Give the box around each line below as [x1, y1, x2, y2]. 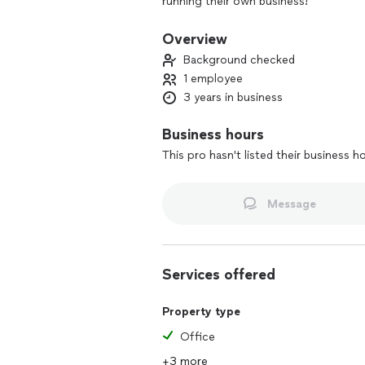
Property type [162, 305, 240, 319]
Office [180, 330, 215, 344]
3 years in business [183, 90, 283, 104]
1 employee [183, 72, 243, 86]
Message [266, 196, 316, 211]
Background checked [183, 53, 295, 67]
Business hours [162, 125, 264, 143]
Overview [162, 30, 227, 48]
